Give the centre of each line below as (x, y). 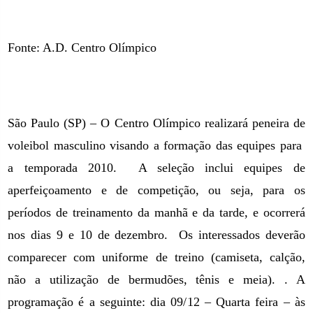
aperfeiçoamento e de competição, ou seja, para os (156, 190)
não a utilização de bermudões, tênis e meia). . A (156, 279)
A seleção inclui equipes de (221, 168)
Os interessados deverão (242, 235)
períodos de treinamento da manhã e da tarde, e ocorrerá (156, 212)
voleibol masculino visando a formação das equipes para (155, 145)
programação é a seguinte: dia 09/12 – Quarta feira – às (156, 302)
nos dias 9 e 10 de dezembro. (91, 235)
